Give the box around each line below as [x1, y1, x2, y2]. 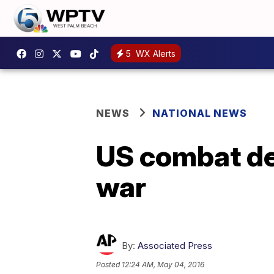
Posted [96, 260, 122, 270]
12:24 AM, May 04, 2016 [122, 260, 204, 270]
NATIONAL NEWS [152, 107, 247, 119]
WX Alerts [133, 48, 176, 59]
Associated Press [138, 240, 212, 251]
